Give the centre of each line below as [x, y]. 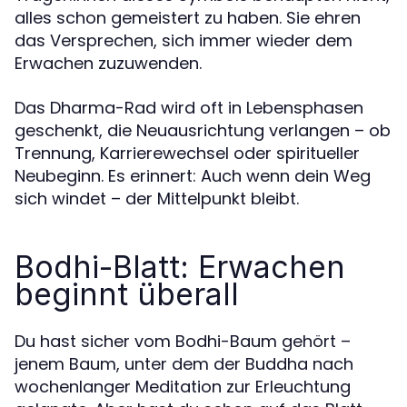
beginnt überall [127, 293]
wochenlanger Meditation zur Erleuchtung [183, 386]
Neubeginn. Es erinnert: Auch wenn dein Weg [193, 175]
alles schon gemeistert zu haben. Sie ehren [188, 17]
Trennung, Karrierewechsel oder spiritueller [187, 153]
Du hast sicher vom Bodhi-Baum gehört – [183, 341]
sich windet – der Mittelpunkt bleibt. [157, 198]
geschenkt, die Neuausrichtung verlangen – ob [203, 130]
